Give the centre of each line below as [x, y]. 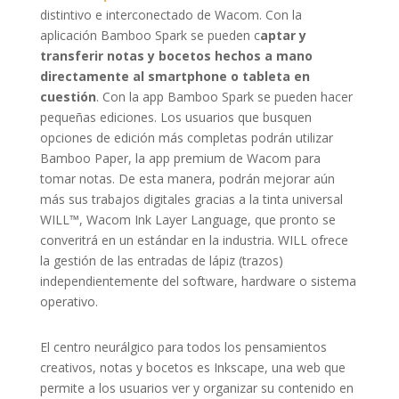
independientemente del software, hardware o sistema [198, 281]
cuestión [68, 97]
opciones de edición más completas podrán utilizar [186, 138]
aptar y [283, 36]
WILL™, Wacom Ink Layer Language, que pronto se [187, 220]
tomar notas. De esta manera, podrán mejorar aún [187, 179]
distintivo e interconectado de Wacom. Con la [171, 15]
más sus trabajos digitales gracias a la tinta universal [191, 199]
